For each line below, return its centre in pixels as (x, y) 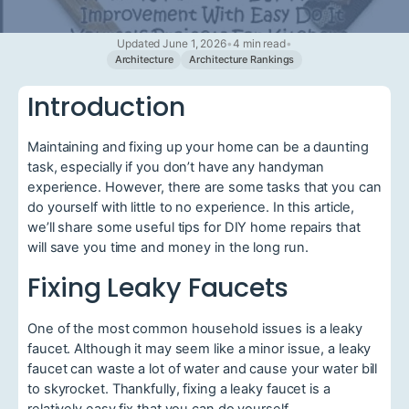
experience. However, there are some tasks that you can (204, 188)
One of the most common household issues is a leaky (195, 328)
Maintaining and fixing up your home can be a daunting (198, 147)
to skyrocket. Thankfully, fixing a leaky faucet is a (179, 388)
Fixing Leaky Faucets (158, 287)
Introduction (106, 106)
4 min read (259, 43)
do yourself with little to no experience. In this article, (191, 208)
